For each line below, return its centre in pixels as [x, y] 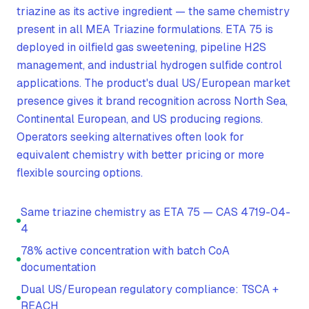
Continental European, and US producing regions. [140, 119]
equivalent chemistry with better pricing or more [140, 155]
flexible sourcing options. [80, 173]
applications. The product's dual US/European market [153, 83]
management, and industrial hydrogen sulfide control [149, 65]
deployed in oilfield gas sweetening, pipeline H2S [141, 47]
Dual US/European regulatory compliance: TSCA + [150, 289]
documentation [58, 267]
